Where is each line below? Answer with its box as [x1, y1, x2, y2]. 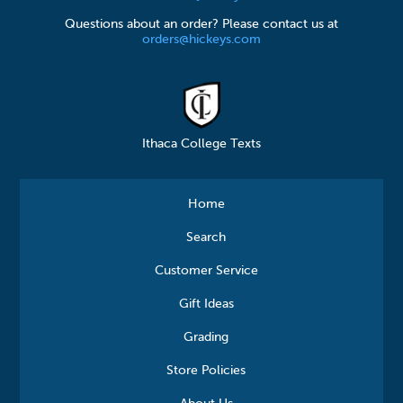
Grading [184, 331, 228, 345]
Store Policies [166, 364, 246, 378]
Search [186, 231, 226, 245]
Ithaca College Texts [141, 138, 261, 151]
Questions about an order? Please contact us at [65, 17, 338, 31]
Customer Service [154, 264, 258, 278]
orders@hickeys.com [142, 32, 261, 46]
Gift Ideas [178, 298, 234, 311]
